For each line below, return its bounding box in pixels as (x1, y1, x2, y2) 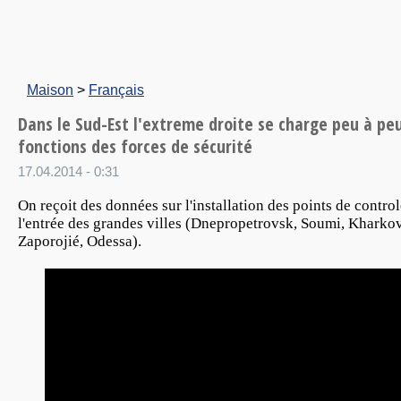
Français (89, 81, 144, 98)
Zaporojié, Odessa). (18, 233, 141, 251)
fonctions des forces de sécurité (18, 134, 252, 158)
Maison (27, 81, 73, 98)
